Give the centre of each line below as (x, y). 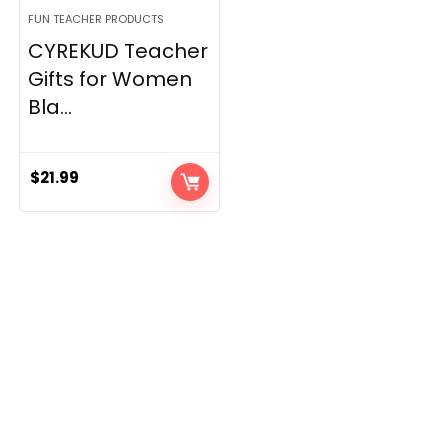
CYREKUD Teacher (118, 51)
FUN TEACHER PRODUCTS (96, 19)
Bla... (50, 107)
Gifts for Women (110, 79)
